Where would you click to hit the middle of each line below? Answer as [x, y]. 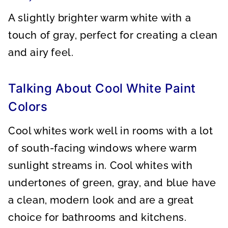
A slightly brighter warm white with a [100, 18]
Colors [28, 107]
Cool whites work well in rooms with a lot [111, 131]
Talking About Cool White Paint [102, 88]
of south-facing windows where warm [103, 148]
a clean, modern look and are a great [101, 200]
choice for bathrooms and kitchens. [97, 217]
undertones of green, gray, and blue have [112, 183]
